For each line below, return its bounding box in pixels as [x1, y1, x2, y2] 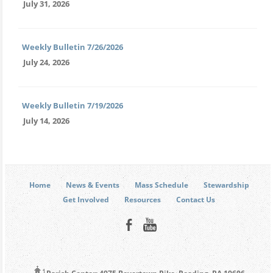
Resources [124, 195, 161, 205]
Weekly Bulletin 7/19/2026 [22, 99, 123, 111]
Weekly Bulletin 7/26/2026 [22, 41, 123, 52]
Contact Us [176, 195, 215, 205]
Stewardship [203, 180, 249, 190]
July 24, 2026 [23, 56, 69, 68]
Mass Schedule [134, 180, 188, 190]
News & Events [65, 180, 119, 190]
